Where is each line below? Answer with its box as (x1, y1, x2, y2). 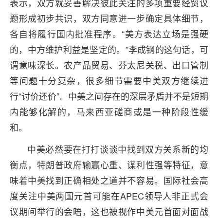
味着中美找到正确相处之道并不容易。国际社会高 (10, 174, 208, 186)
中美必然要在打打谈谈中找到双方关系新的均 (27, 143, 208, 155)
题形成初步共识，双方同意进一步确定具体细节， (10, 12, 208, 24)
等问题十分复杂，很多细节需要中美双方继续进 (10, 74, 208, 87)
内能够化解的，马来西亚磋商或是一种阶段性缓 (10, 105, 208, 118)
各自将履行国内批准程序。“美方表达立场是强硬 (10, 27, 208, 40)
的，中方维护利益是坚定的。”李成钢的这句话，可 (10, 43, 208, 55)
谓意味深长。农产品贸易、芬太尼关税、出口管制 (10, 58, 208, 71)
